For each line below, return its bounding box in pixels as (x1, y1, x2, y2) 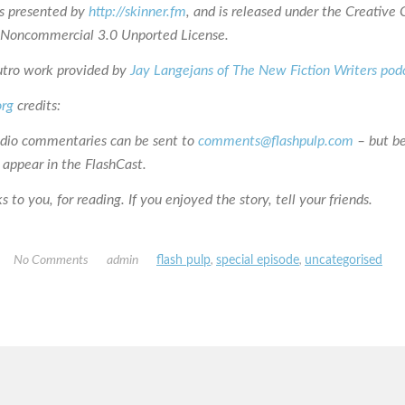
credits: (14, 98, 61, 113)
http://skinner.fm (89, 4, 186, 19)
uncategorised (305, 253, 382, 267)
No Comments (14, 253, 89, 267)
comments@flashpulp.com (198, 133, 353, 148)
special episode (216, 253, 299, 267)
